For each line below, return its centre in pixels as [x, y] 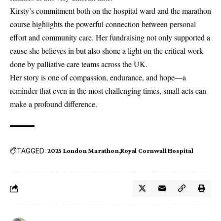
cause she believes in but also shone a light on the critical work [107, 51]
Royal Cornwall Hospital [157, 151]
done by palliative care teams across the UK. [79, 64]
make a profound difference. [54, 104]
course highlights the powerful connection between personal [103, 24]
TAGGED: [31, 150]
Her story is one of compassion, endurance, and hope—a [98, 77]
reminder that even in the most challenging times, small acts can [108, 91]
